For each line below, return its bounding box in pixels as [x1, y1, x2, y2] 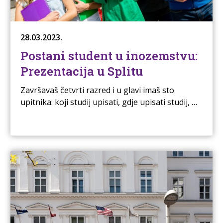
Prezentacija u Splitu [20, 63, 143, 79]
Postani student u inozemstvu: [20, 47, 198, 64]
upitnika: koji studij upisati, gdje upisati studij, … [20, 96, 197, 108]
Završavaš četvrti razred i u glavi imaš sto [20, 84, 174, 96]
